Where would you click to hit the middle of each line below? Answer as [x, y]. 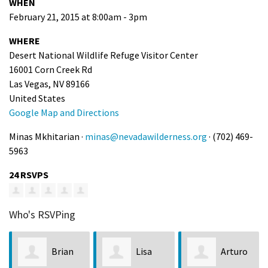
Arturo [234, 251]
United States [37, 98]
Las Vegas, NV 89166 [49, 83]
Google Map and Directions [64, 112]
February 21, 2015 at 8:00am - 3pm [78, 16]
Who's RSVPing [42, 215]
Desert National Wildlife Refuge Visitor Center [103, 55]
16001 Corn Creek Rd [51, 69]
